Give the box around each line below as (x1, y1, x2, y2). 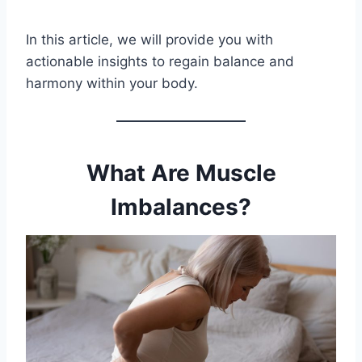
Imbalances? (111, 193, 251, 221)
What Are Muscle (86, 159, 276, 187)
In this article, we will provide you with (26, 32, 273, 48)
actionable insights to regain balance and (26, 53, 294, 70)
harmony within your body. (26, 75, 198, 92)
